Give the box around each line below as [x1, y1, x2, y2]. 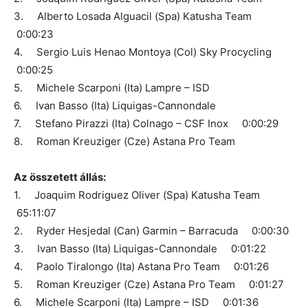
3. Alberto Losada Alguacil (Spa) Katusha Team [14, 10, 260, 23]
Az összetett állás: [14, 170, 106, 184]
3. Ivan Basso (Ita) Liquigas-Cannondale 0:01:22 [14, 242, 266, 256]
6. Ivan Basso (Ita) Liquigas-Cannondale [14, 99, 216, 113]
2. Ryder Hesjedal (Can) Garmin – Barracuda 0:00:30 [14, 224, 289, 238]
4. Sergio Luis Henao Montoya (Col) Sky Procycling [14, 45, 280, 59]
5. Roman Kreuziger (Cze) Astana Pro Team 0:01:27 [14, 278, 284, 291]
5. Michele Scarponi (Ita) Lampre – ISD [14, 81, 210, 95]
